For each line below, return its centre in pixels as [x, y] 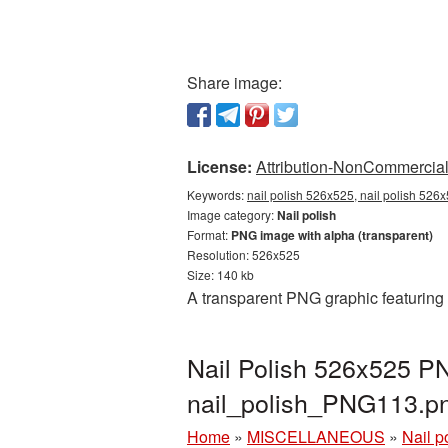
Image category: [232, 214]
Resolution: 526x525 [243, 254]
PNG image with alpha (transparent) [332, 235]
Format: [209, 234]
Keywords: [217, 194]
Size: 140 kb [220, 274]
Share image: [234, 82]
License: [219, 166]
